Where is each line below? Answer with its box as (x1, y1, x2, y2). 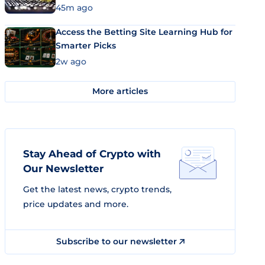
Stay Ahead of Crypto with (23, 147, 161, 160)
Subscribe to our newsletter (56, 235, 179, 247)
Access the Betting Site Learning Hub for (56, 27, 232, 37)
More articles (92, 86, 148, 96)
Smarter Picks (56, 40, 116, 51)
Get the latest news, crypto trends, (23, 183, 172, 195)
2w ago (56, 56, 86, 67)
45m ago (56, 2, 93, 13)
